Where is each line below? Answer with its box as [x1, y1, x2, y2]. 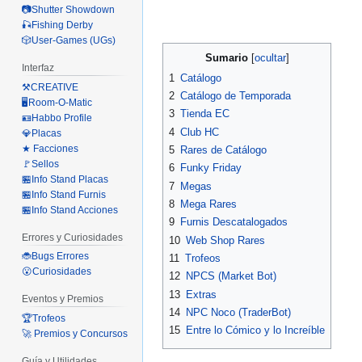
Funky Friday [180, 162, 242, 175]
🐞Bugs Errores [22, 250, 90, 263]
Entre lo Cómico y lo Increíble [186, 324, 325, 337]
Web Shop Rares [186, 234, 265, 246]
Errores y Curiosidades [22, 231, 124, 243]
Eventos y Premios [22, 293, 104, 305]
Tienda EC [180, 107, 229, 120]
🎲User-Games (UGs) [22, 34, 116, 46]
